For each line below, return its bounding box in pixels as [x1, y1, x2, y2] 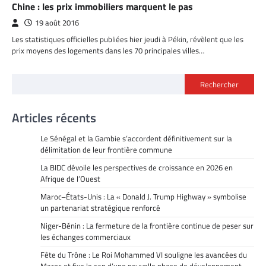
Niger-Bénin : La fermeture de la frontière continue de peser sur [40, 220, 254, 232]
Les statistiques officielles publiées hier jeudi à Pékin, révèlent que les [12, 33, 243, 46]
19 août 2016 [35, 17, 79, 29]
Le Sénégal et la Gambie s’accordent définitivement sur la [40, 132, 232, 145]
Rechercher [200, 78, 239, 91]
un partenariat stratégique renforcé [40, 202, 160, 214]
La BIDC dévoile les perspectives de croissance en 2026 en [40, 161, 233, 174]
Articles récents [12, 108, 96, 128]
